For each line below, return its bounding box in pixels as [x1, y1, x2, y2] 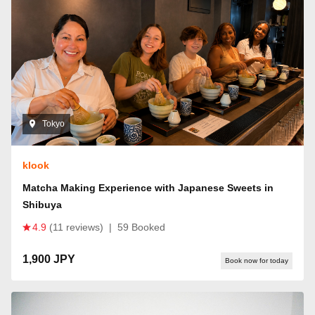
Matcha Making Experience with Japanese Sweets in [22, 181, 274, 193]
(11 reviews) [49, 221, 103, 233]
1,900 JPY [22, 252, 75, 265]
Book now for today [225, 256, 288, 264]
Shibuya [22, 198, 62, 210]
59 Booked [117, 221, 165, 233]
